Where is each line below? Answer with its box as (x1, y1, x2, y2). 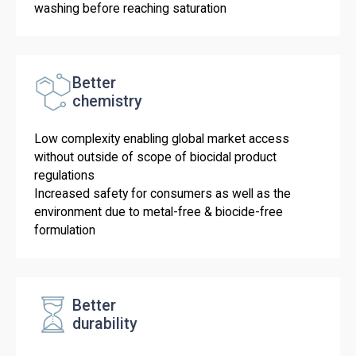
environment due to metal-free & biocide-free (34, 204, 284, 220)
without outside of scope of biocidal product (34, 149, 277, 165)
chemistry (72, 92, 142, 111)
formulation (34, 222, 96, 238)
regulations (34, 168, 95, 184)
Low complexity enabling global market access (34, 131, 290, 147)
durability (72, 314, 137, 333)
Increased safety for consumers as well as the (34, 186, 292, 202)
